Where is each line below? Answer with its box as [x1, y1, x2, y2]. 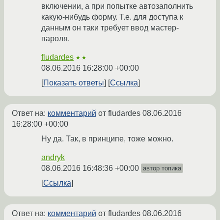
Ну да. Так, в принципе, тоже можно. [41, 135, 173, 143]
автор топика [143, 165, 181, 172]
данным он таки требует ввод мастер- [41, 24, 179, 32]
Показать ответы [43, 79, 104, 87]
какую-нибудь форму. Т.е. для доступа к [41, 13, 183, 22]
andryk [41, 153, 65, 162]
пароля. [41, 34, 70, 43]
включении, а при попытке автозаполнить [41, 2, 193, 11]
